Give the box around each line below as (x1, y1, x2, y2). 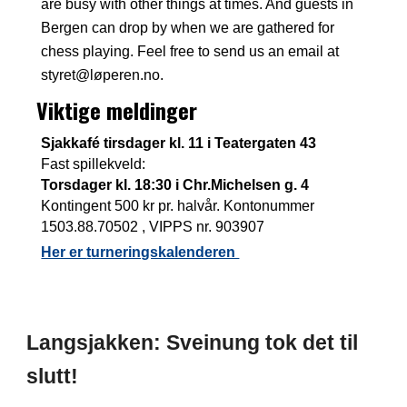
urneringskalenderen (91, 244, 240, 261)
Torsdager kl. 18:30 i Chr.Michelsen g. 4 (41, 176, 310, 193)
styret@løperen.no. (41, 67, 164, 84)
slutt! (26, 363, 79, 388)
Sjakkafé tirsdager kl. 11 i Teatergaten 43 (41, 134, 317, 151)
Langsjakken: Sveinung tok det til (26, 330, 359, 354)
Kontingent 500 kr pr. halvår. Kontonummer (41, 197, 315, 213)
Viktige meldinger (36, 93, 198, 126)
